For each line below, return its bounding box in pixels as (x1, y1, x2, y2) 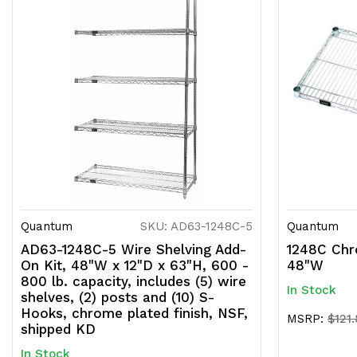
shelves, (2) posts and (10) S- (21, 289, 214, 306)
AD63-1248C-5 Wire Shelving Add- (21, 241, 246, 258)
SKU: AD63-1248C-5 (140, 219, 253, 234)
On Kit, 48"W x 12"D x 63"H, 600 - (21, 257, 249, 274)
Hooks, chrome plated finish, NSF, (21, 305, 248, 322)
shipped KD (21, 321, 96, 338)
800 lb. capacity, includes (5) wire (21, 273, 246, 290)
